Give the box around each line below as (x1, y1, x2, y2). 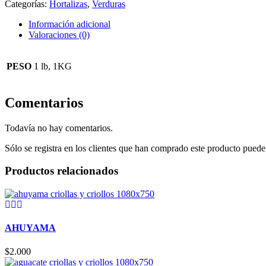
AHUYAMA (5, 223, 56, 233)
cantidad (4, 37, 36, 47)
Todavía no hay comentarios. (5, 122, 113, 133)
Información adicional (28, 18, 110, 29)
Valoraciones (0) (28, 29, 90, 40)
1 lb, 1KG (34, 61, 72, 71)
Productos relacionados (5, 164, 118, 178)
